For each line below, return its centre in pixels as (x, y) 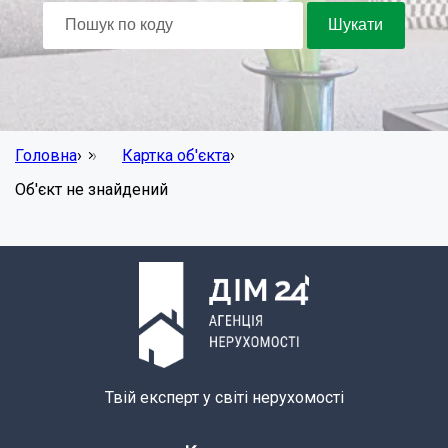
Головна (46, 155)
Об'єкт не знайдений (91, 189)
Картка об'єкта (176, 155)
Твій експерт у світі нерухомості (224, 397)
